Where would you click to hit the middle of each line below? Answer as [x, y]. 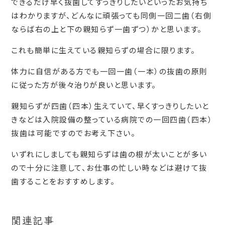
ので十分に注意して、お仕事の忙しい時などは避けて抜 [109, 167]
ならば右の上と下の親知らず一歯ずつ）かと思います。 [107, 29]
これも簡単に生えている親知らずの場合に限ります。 [103, 50]
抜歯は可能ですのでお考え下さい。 [74, 133]
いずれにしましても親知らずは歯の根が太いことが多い [109, 154]
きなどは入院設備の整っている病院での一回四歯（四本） [112, 119]
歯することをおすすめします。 [63, 181]
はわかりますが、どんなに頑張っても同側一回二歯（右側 [111, 15]
